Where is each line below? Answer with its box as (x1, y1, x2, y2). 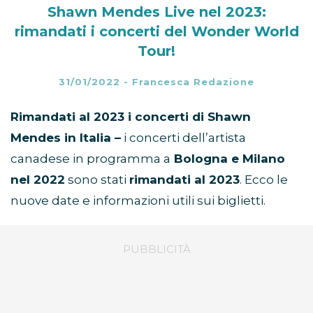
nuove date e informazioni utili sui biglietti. (10, 194, 265, 208)
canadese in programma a (10, 152, 170, 166)
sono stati (65, 173, 129, 187)
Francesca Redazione (132, 76, 254, 88)
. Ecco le (240, 173, 288, 187)
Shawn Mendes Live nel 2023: (47, 3, 266, 21)
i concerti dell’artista (121, 131, 246, 145)
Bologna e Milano (170, 152, 285, 166)
